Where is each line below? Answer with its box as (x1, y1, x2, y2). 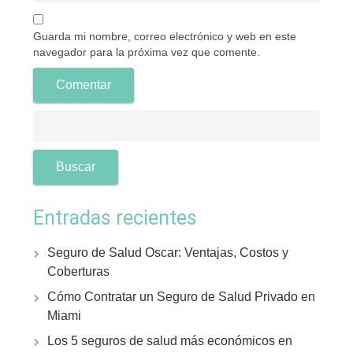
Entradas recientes (33, 206, 197, 229)
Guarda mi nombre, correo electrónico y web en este (33, 30, 296, 43)
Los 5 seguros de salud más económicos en (47, 334, 292, 347)
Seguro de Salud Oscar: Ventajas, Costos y (47, 246, 288, 259)
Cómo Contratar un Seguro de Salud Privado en (47, 290, 315, 303)
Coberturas (47, 265, 110, 278)
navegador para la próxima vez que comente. (33, 46, 260, 58)
